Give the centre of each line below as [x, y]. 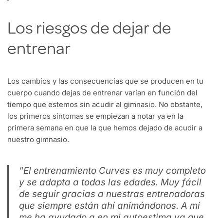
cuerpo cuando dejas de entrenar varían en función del [102, 93]
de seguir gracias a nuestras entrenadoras [112, 194]
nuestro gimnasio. [38, 140]
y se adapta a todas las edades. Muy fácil [110, 182]
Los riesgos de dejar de [89, 30]
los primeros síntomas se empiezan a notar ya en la [95, 116]
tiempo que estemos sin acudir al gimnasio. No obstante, [105, 105]
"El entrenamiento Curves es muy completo [112, 171]
